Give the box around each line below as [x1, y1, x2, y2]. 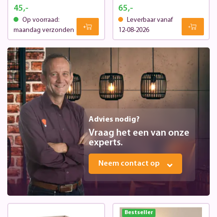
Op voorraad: [20, 16, 60, 24]
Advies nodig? [89, 115, 139, 124]
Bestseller [124, 209, 153, 216]
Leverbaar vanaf [125, 16, 173, 24]
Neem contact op [98, 159, 160, 168]
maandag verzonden [13, 27, 74, 34]
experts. [89, 138, 123, 148]
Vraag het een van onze [89, 128, 189, 138]
